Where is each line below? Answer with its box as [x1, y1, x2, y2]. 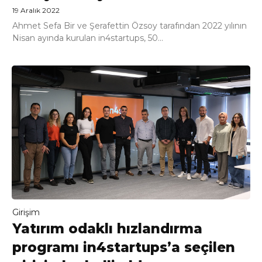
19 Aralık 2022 [12, 6, 60, 15]
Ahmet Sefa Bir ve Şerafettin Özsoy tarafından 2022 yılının [12, 20, 247, 32]
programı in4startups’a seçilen [12, 239, 235, 256]
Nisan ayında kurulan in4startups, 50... [12, 33, 163, 44]
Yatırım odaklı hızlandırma [12, 220, 202, 237]
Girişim [12, 206, 40, 218]
